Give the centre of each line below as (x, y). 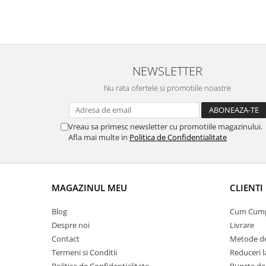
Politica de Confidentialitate (178, 137)
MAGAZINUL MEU (89, 188)
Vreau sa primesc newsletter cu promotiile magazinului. (165, 127)
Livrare (242, 225)
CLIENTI (246, 188)
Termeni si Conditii (84, 253)
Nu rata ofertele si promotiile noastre (167, 88)
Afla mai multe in (99, 137)
